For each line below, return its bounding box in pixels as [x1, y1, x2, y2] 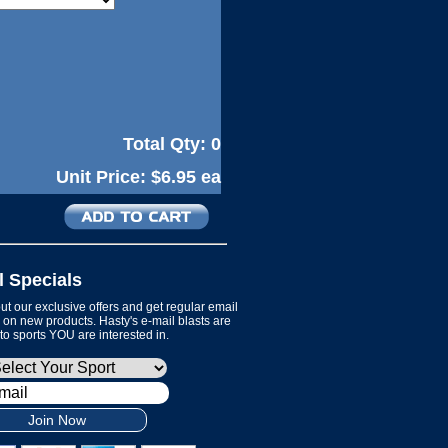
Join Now [28, 412, 86, 429]
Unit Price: [56, 167, 151, 187]
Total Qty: [123, 134, 211, 154]
